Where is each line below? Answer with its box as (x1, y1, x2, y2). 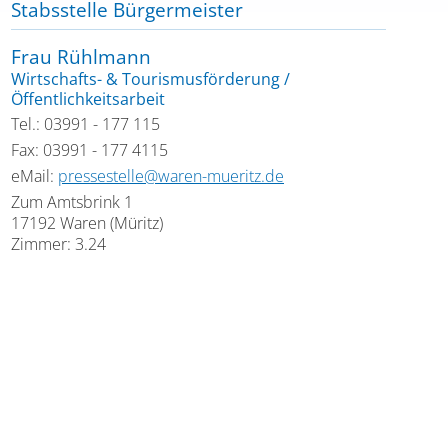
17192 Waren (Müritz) (11, 212, 163, 234)
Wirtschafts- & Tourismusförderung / (11, 68, 290, 90)
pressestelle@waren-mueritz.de (58, 165, 284, 187)
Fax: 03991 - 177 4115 (11, 139, 168, 161)
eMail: (11, 165, 58, 187)
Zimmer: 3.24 (11, 233, 106, 255)
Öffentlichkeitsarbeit (11, 88, 165, 110)
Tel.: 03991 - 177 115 (11, 113, 160, 135)
